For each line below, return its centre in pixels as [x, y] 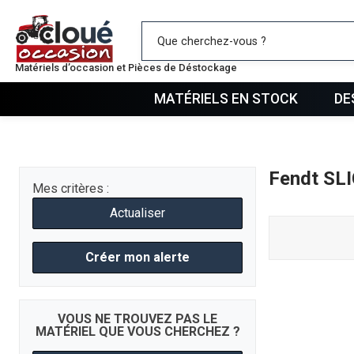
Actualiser [137, 213]
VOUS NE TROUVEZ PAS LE [137, 318]
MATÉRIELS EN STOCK [226, 98]
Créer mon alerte [137, 257]
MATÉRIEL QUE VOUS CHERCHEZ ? [137, 331]
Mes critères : [71, 188]
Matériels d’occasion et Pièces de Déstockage [126, 68]
